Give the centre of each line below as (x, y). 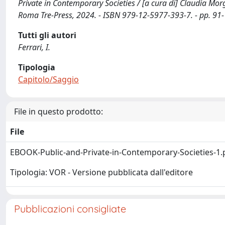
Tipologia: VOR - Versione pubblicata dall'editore (101, 173)
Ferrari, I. (34, 47)
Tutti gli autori (47, 35)
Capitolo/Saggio (48, 79)
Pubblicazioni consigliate (70, 208)
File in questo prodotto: (59, 111)
